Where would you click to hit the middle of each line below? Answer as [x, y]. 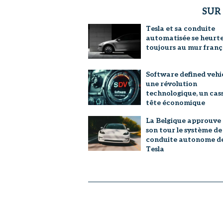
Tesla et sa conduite [180, 28]
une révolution [171, 84]
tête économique [175, 103]
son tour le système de [184, 130]
